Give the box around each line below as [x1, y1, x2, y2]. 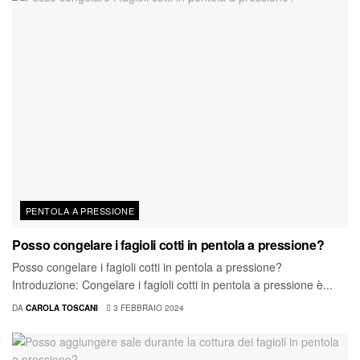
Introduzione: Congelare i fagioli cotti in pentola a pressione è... [12, 276, 333, 293]
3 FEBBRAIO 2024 [111, 302, 184, 314]
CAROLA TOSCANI [26, 302, 98, 314]
